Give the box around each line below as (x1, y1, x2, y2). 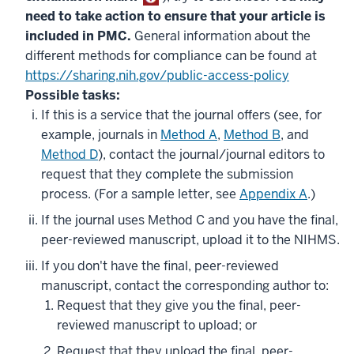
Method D (41, 146, 98, 163)
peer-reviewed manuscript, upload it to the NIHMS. (41, 232, 340, 248)
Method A (160, 126, 217, 143)
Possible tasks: (25, 87, 120, 104)
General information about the (134, 28, 311, 44)
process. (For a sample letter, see (41, 186, 239, 202)
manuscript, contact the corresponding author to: (41, 277, 329, 294)
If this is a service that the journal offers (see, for (41, 107, 322, 123)
